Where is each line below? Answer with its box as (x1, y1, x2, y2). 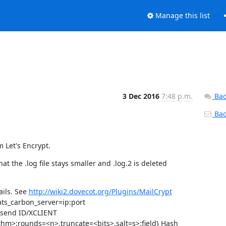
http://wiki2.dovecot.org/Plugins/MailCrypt (28, 186, 172, 196)
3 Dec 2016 (122, 91, 161, 101)
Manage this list (153, 11, 210, 21)
